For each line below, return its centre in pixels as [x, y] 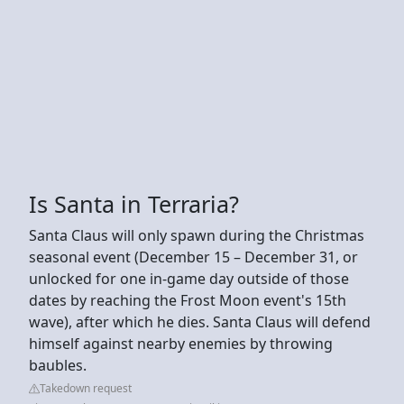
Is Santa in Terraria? [134, 203]
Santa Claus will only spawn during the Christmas [197, 235]
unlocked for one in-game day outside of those [189, 278]
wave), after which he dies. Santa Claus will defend [200, 321]
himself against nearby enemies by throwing [181, 343]
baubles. [58, 365]
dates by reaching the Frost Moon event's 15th [188, 300]
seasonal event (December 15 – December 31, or [193, 257]
